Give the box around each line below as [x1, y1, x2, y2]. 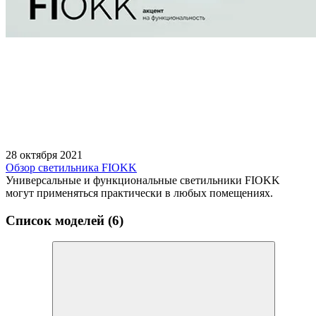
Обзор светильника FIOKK [6, 161, 137, 174]
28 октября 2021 [6, 148, 83, 161]
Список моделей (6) [6, 212, 123, 228]
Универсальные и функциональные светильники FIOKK [6, 174, 280, 186]
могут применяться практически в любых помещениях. [6, 186, 273, 199]
